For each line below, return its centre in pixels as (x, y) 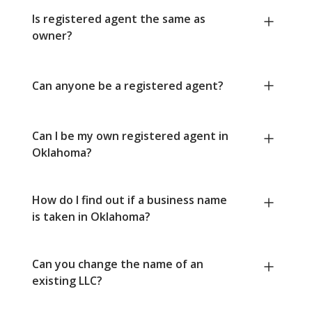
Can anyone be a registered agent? (128, 86)
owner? (52, 36)
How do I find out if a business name (130, 200)
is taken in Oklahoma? (91, 217)
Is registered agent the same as (119, 19)
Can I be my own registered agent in (130, 136)
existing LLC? (67, 281)
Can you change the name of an (118, 264)
